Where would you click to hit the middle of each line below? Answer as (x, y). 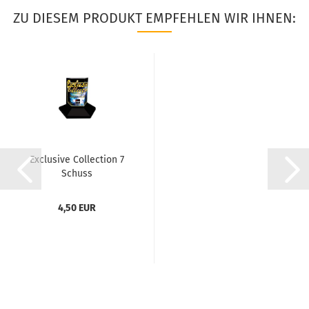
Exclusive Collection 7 (77, 160)
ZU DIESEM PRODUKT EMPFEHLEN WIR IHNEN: (154, 18)
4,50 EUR (77, 208)
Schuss (77, 173)
